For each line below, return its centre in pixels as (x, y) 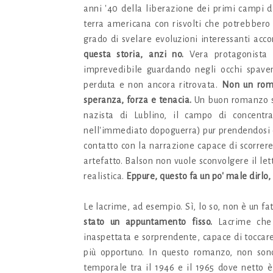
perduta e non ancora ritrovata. (153, 85)
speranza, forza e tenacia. (138, 100)
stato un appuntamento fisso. (148, 222)
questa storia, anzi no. (134, 55)
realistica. (105, 176)
